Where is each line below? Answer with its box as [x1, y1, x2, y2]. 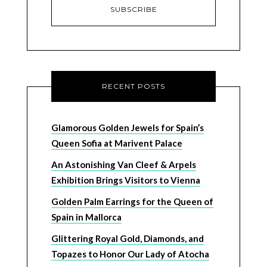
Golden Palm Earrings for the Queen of [51, 196, 213, 207]
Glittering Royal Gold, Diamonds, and [51, 233, 204, 244]
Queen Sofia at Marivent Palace [51, 138, 182, 149]
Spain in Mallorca [51, 212, 122, 223]
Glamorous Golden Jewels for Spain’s [51, 122, 204, 133]
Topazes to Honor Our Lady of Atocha [51, 249, 209, 260]
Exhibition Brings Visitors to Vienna [51, 175, 200, 186]
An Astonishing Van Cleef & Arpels [51, 159, 196, 170]
